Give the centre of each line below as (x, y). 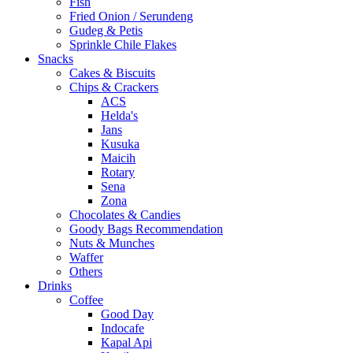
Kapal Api (126, 343)
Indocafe (123, 329)
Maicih (118, 158)
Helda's (119, 116)
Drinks (55, 286)
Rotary (118, 173)
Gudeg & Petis (106, 31)
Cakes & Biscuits (112, 73)
